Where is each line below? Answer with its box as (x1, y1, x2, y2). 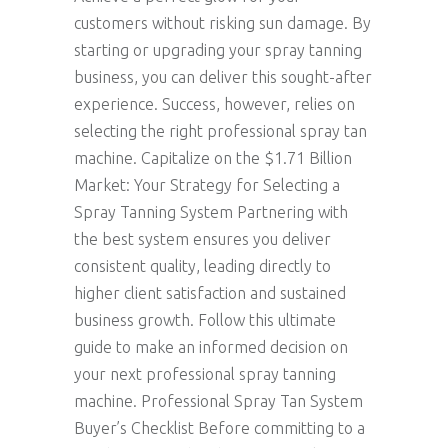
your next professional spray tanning (74, 365, 336, 384)
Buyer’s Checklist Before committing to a (74, 419, 365, 438)
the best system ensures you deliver (74, 230, 331, 249)
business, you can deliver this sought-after (74, 68, 372, 87)
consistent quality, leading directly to (74, 257, 331, 276)
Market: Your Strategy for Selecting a (74, 176, 340, 195)
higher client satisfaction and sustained (74, 284, 346, 303)
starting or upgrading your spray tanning (74, 41, 362, 60)
